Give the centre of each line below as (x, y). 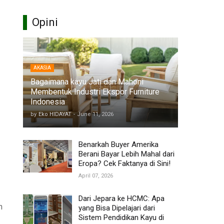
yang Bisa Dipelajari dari (117, 208)
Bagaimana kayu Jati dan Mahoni (87, 82)
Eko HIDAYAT (55, 114)
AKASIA (42, 68)
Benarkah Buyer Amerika (118, 145)
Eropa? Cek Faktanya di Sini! (124, 164)
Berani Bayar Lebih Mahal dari (126, 154)
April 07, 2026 (96, 176)
